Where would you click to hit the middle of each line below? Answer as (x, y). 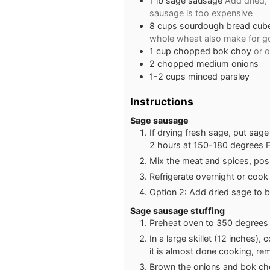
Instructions (162, 101)
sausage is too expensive (201, 13)
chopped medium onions (208, 63)
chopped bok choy (213, 51)
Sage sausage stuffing (178, 210)
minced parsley (219, 76)
